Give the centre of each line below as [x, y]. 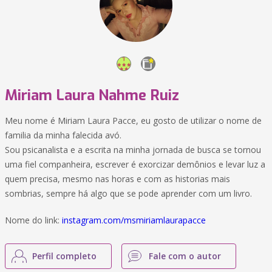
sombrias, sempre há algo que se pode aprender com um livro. [128, 193]
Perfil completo [64, 256]
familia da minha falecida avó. [63, 135]
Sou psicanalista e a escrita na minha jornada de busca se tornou [133, 150]
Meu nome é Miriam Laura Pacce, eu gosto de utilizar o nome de [133, 121]
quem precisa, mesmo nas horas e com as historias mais [117, 179]
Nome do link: [33, 220]
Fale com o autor [185, 256]
